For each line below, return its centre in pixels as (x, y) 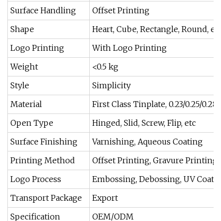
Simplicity (111, 85)
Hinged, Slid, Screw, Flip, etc (144, 123)
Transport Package (46, 198)
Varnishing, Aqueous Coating (147, 142)
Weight (24, 67)
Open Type (32, 123)
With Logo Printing (129, 48)
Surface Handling (43, 10)
